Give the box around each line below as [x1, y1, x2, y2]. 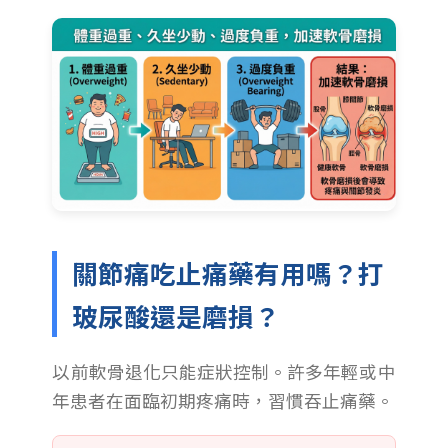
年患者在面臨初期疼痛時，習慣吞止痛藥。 [52, 387, 395, 413]
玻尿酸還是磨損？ [72, 296, 281, 334]
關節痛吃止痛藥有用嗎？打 [72, 253, 385, 291]
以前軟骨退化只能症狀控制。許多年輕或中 [52, 358, 396, 384]
